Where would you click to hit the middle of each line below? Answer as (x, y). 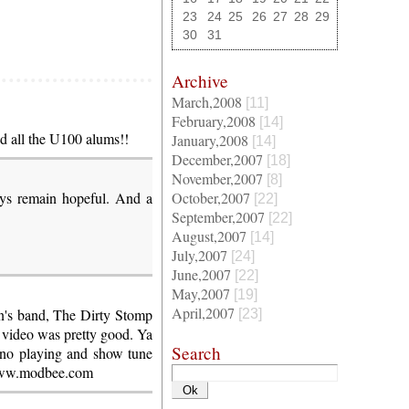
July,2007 (200, 255)
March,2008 (207, 102)
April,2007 (204, 313)
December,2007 (218, 159)
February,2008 (214, 121)
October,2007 (211, 198)
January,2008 (210, 140)
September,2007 (219, 217)
